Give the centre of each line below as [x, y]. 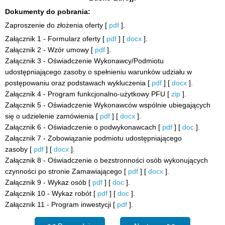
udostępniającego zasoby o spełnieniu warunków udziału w [98, 72]
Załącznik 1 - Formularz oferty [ [56, 39]
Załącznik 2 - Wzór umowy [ [50, 50]
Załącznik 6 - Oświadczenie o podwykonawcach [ [84, 127]
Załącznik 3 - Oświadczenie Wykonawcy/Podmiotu [84, 61]
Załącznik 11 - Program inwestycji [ [61, 204]
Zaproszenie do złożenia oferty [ [57, 25]
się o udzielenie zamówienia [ [52, 116]
